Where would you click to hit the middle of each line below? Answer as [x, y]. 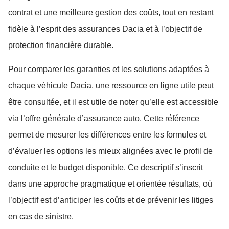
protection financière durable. [61, 45]
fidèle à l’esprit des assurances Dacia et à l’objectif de [105, 29]
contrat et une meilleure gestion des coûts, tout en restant [111, 13]
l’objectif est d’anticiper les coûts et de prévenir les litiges [111, 200]
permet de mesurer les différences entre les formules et [107, 134]
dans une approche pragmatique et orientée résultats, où [110, 184]
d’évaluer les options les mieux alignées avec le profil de [110, 151]
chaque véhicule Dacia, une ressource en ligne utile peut [111, 85]
